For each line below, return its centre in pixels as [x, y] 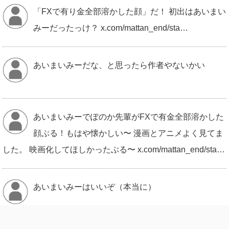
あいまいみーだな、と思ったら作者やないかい [119, 65]
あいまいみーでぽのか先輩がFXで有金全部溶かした [129, 117]
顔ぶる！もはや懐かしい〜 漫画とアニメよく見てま [128, 133]
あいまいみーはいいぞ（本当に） [95, 187]
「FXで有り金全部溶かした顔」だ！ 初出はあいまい [130, 11]
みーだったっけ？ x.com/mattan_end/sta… [111, 28]
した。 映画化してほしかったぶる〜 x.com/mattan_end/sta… [114, 149]
